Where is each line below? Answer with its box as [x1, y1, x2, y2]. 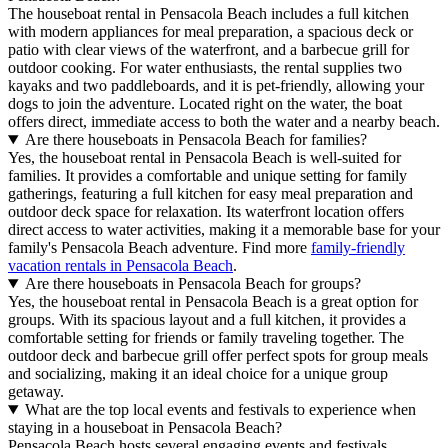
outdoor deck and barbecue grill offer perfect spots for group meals [8, 347, 428, 365]
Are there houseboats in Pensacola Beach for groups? [24, 275, 361, 293]
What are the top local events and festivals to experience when [24, 401, 416, 419]
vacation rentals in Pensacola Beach [8, 257, 233, 275]
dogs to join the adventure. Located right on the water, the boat [8, 95, 402, 113]
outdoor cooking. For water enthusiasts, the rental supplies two [8, 59, 402, 77]
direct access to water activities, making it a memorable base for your [8, 221, 440, 239]
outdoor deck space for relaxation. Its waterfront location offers [8, 203, 404, 221]
